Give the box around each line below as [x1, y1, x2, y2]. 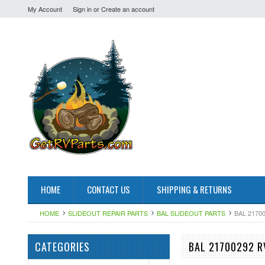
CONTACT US [87, 183, 130, 196]
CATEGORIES [35, 239, 90, 254]
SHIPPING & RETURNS [157, 183, 232, 196]
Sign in [73, 4, 92, 14]
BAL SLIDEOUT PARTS [157, 208, 225, 218]
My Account [28, 4, 62, 14]
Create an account [101, 4, 154, 14]
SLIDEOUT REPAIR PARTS [68, 208, 148, 218]
